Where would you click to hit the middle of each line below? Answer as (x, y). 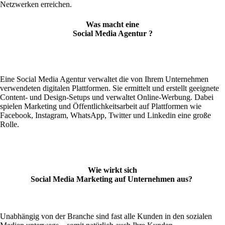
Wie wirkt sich (113, 170)
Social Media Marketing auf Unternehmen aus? (111, 179)
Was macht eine (113, 24)
